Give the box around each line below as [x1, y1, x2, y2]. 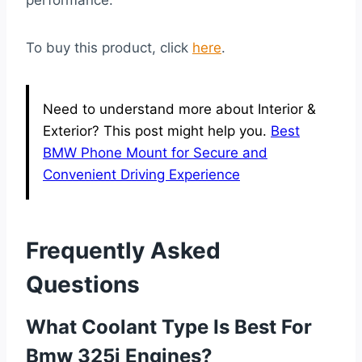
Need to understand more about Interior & [43, 100, 316, 117]
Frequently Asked [26, 236, 221, 264]
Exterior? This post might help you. [43, 122, 271, 139]
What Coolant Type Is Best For [26, 314, 312, 339]
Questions [26, 270, 140, 298]
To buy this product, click [26, 39, 192, 56]
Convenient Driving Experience [43, 166, 240, 183]
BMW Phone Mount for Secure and [43, 144, 267, 161]
